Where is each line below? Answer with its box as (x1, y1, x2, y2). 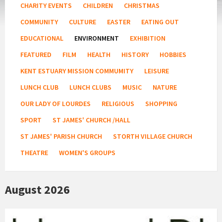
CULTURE (69, 17, 96, 26)
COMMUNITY (20, 17, 58, 26)
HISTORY (121, 50, 149, 59)
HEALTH (87, 50, 111, 59)
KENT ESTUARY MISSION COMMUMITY (20, 66, 133, 75)
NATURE (153, 82, 177, 92)
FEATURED (20, 50, 52, 59)
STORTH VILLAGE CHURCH (113, 131, 192, 141)
